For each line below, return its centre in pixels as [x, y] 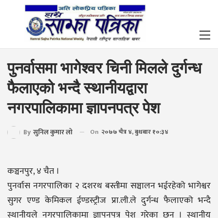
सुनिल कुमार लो [53, 132]
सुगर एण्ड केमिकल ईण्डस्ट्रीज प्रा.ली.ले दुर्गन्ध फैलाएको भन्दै [109, 201]
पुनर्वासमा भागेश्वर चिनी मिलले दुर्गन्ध [104, 68]
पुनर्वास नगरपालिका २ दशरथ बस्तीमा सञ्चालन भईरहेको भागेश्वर [109, 186]
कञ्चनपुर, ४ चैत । [33, 172]
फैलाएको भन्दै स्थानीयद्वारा [77, 88]
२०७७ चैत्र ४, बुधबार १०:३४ [135, 132]
